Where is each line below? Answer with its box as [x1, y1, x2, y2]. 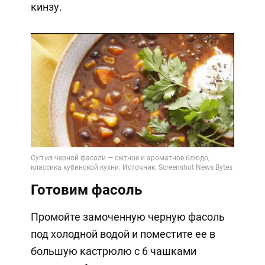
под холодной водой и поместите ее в [30, 227, 215, 240]
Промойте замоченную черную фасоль [30, 210, 225, 223]
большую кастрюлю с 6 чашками [30, 244, 196, 257]
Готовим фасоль [30, 181, 142, 198]
